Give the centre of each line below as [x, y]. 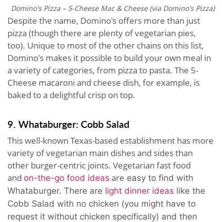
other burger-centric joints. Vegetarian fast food [99, 166]
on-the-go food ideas [67, 178]
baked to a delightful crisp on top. [71, 95]
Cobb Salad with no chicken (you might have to [102, 204]
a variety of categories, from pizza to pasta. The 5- [103, 70]
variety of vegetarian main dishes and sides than [100, 153]
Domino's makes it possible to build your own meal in [109, 58]
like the [190, 191]
